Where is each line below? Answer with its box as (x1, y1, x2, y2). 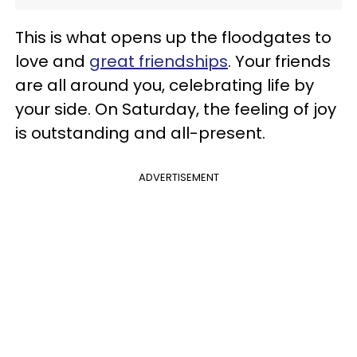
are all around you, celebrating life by (15, 74, 314, 96)
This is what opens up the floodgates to (15, 26, 331, 49)
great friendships (89, 50, 228, 73)
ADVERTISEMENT (138, 170, 219, 185)
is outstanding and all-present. (15, 122, 265, 144)
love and (15, 50, 89, 73)
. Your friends (228, 50, 331, 73)
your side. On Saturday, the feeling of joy (15, 98, 336, 120)
